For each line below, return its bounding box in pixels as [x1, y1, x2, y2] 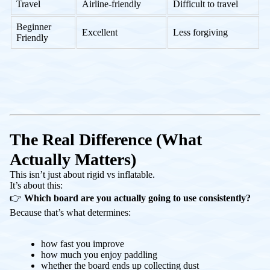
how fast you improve [41, 238, 124, 249]
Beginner [16, 21, 51, 32]
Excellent [82, 27, 118, 37]
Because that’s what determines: [10, 207, 131, 218]
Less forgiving [173, 27, 228, 37]
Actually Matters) [10, 149, 136, 169]
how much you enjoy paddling [41, 249, 157, 260]
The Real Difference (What [10, 130, 202, 149]
